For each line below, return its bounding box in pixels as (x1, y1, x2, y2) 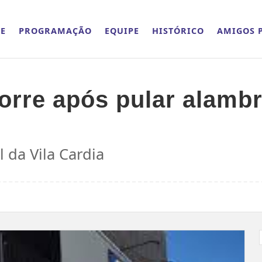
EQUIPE (105, 25, 140, 36)
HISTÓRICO (152, 25, 205, 36)
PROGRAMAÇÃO (19, 25, 92, 36)
